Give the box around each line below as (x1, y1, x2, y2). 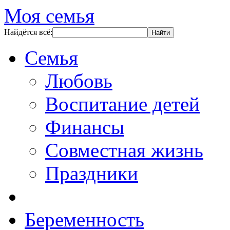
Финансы (45, 116, 124, 138)
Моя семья (4, 5, 94, 27)
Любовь (45, 70, 112, 92)
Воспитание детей (45, 93, 200, 115)
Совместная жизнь (45, 139, 203, 161)
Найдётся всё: (4, 28, 52, 36)
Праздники (45, 162, 138, 184)
